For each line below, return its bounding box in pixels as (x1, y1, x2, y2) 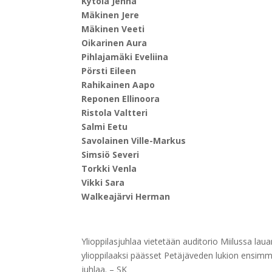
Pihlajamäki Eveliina (81, 51, 169, 63)
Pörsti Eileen (81, 65, 137, 77)
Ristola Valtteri (81, 107, 148, 119)
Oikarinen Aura (81, 37, 148, 49)
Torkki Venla (81, 163, 137, 175)
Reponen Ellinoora (81, 93, 160, 105)
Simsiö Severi (81, 149, 140, 161)
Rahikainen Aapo (81, 79, 155, 91)
